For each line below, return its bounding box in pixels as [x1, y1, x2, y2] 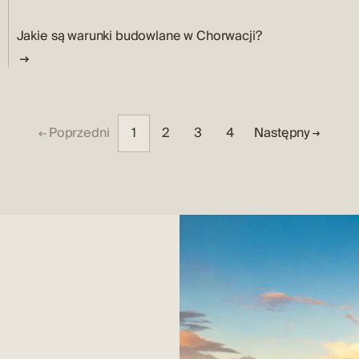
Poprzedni [48, 123, 110, 144]
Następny [254, 123, 311, 144]
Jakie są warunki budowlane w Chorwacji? [16, 25, 262, 46]
